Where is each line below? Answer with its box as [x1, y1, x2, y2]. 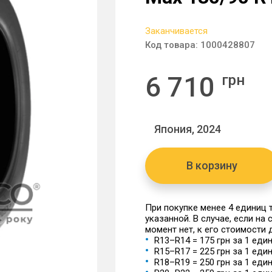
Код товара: [145, 39, 200, 50]
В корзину [186, 159, 237, 172]
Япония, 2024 [154, 123, 221, 135]
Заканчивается [145, 25, 208, 36]
